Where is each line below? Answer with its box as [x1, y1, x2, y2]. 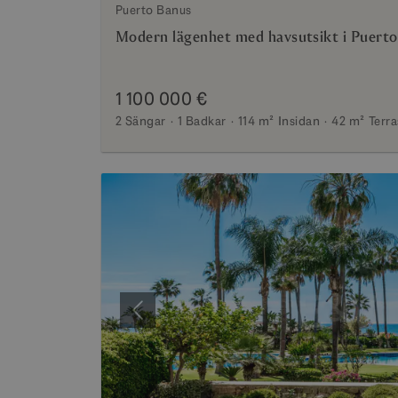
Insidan [277, 113, 321, 130]
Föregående [136, 309, 211, 329]
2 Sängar [115, 113, 166, 130]
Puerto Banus [115, 2, 192, 19]
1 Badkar [177, 113, 227, 130]
